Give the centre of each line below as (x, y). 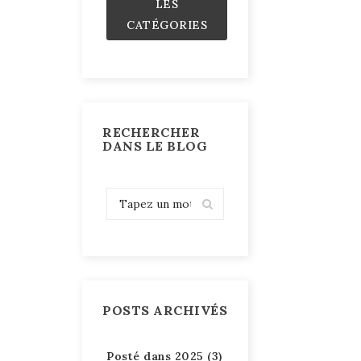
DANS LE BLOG (155, 145)
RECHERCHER (151, 132)
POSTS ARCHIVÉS (165, 310)
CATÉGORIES (167, 25)
